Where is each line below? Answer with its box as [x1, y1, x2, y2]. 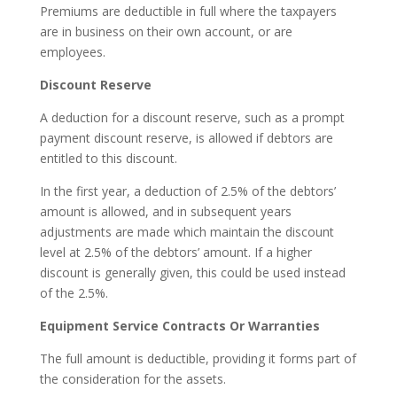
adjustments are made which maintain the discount [39, 222, 334, 240]
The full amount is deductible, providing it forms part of [39, 349, 356, 367]
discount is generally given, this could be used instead [39, 263, 346, 281]
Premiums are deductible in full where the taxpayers [39, 2, 337, 19]
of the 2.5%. [39, 284, 108, 301]
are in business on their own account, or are [39, 22, 292, 40]
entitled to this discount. [39, 149, 177, 167]
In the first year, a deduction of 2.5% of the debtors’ [39, 182, 336, 199]
